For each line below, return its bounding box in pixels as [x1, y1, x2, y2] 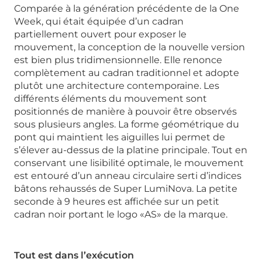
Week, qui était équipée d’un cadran [14, 16, 184, 27]
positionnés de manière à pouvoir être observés [14, 106, 237, 118]
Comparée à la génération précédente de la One [14, 3, 239, 15]
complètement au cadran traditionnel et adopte [14, 67, 239, 79]
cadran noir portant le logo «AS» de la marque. [14, 209, 227, 220]
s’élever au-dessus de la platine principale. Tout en [14, 144, 247, 156]
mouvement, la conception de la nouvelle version [14, 42, 245, 53]
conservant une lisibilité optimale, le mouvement [14, 157, 244, 169]
